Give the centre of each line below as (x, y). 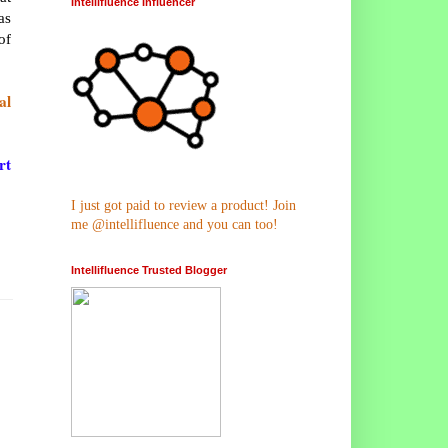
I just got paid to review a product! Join (183, 205)
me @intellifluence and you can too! (174, 224)
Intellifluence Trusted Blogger (149, 269)
